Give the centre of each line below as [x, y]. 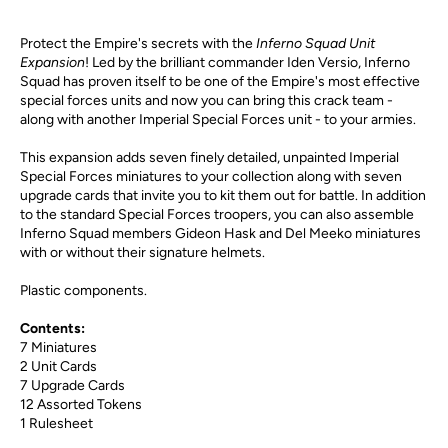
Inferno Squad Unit [315, 43]
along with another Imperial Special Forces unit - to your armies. [218, 119]
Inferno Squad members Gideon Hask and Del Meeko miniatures [220, 233]
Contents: [52, 328]
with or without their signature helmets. [142, 252]
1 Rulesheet [56, 423]
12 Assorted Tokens [81, 404]
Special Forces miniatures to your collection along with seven [211, 176]
